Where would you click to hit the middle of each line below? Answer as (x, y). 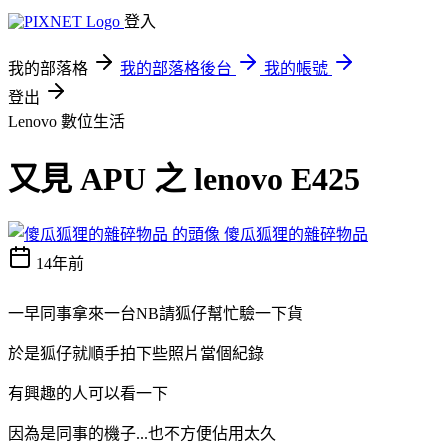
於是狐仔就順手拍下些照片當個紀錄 (136, 353)
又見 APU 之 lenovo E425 (184, 179)
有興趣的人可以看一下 (88, 393)
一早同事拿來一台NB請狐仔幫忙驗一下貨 (155, 313)
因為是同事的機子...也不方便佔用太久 (142, 433)
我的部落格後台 (176, 68)
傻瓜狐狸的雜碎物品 (296, 234)
